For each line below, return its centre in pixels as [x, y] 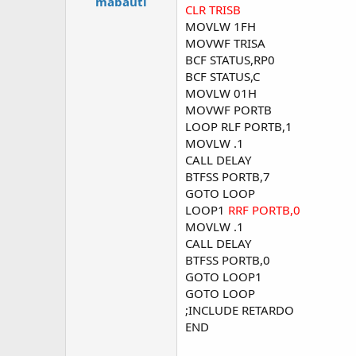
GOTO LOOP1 [224, 277]
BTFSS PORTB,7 [228, 176]
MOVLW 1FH [221, 26]
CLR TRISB [213, 10]
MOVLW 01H [221, 93]
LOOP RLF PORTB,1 [239, 126]
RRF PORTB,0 [264, 210]
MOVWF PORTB [228, 110]
